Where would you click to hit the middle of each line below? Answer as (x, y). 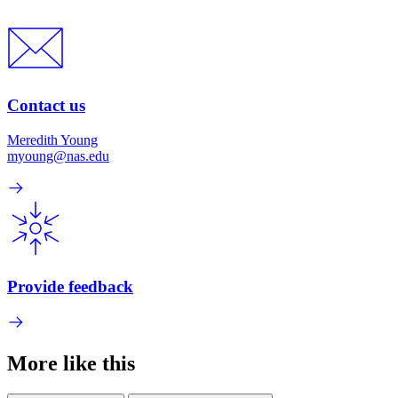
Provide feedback (70, 286)
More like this (71, 364)
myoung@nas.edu (58, 155)
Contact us (46, 106)
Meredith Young (52, 139)
